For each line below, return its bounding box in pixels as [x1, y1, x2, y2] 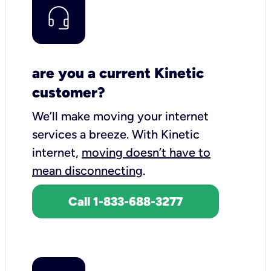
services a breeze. [32, 126, 132, 142]
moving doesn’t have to [82, 145, 211, 160]
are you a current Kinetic [32, 64, 204, 82]
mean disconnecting [32, 163, 143, 178]
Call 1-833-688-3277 [68, 194, 183, 209]
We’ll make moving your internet [32, 108, 209, 123]
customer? [32, 83, 105, 101]
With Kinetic [132, 126, 200, 142]
